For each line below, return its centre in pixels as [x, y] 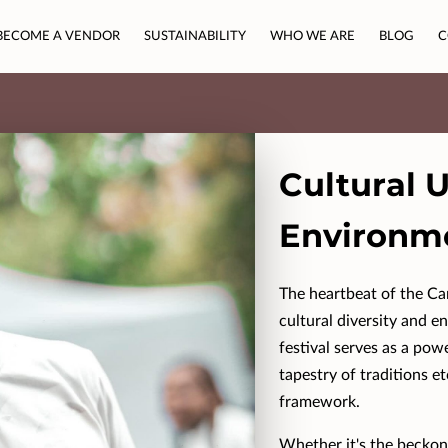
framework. [319, 402]
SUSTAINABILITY [195, 36]
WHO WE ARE [313, 36]
